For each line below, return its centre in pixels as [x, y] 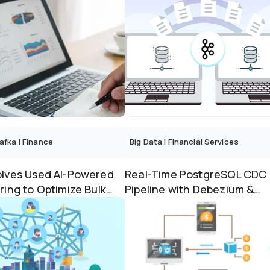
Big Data [146, 142]
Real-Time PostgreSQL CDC [196, 174]
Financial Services [203, 142]
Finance [37, 142]
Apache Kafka [161, 204]
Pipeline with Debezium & [190, 189]
